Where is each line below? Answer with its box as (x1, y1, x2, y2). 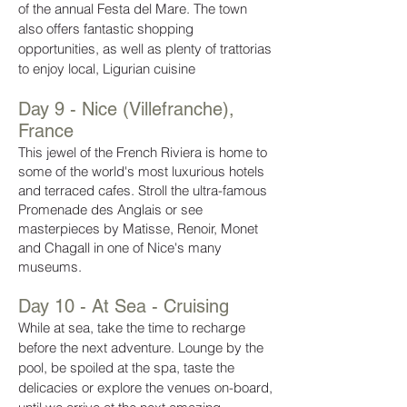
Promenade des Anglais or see (18, 201, 203, 218)
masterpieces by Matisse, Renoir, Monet (18, 220, 258, 237)
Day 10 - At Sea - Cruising (18, 295, 229, 317)
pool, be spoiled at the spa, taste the (18, 359, 234, 376)
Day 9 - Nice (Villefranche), (18, 98, 234, 120)
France (18, 120, 74, 142)
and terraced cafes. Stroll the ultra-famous (18, 182, 267, 199)
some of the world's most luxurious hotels (18, 163, 264, 180)
